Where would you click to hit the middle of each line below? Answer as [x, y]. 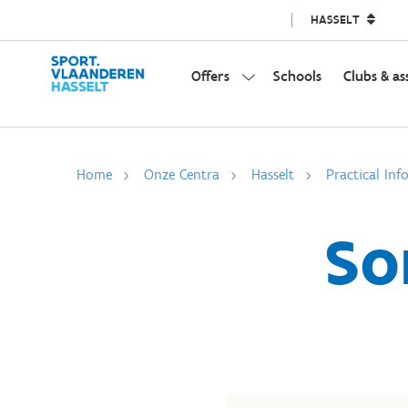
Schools [297, 76]
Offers [210, 76]
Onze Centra [182, 174]
